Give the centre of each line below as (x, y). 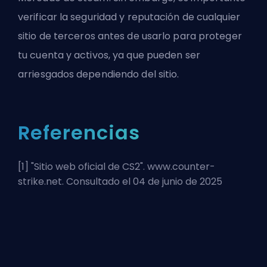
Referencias (79, 132)
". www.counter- (178, 166)
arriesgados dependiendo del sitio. (99, 74)
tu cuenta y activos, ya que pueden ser (109, 55)
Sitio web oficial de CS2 (87, 166)
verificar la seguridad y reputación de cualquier (129, 17)
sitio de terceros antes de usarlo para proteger (130, 36)
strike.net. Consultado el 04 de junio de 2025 (120, 181)
